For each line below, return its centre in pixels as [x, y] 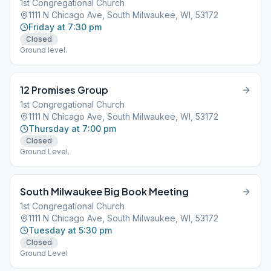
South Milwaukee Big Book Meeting [104, 191]
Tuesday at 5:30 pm [70, 230]
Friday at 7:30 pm [65, 27]
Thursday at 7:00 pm [72, 129]
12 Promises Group [64, 90]
